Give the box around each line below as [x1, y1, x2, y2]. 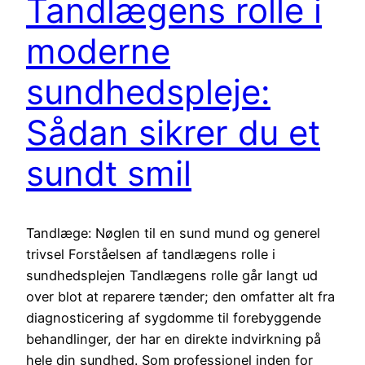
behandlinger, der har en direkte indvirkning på [26, 331, 321, 348]
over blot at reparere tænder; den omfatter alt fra [26, 288, 335, 306]
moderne [26, 30, 170, 73]
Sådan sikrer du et [26, 112, 320, 154]
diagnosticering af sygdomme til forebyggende [26, 310, 321, 327]
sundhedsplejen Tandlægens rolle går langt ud [26, 267, 318, 284]
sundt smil [26, 152, 191, 195]
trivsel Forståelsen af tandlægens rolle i [26, 246, 275, 263]
